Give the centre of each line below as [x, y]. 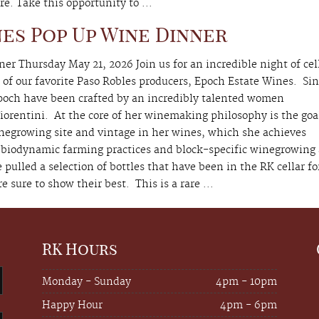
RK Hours [80, 249]
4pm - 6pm [249, 306]
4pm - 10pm [246, 282]
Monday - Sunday [87, 282]
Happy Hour [72, 306]
